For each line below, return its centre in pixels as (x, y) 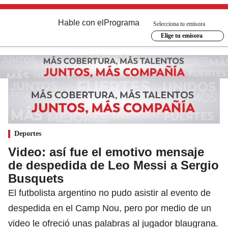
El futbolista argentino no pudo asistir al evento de (109, 193)
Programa (122, 23)
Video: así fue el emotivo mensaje (106, 152)
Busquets (36, 178)
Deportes (28, 133)
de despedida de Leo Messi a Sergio (113, 165)
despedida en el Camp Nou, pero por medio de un (110, 208)
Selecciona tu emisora (179, 24)
